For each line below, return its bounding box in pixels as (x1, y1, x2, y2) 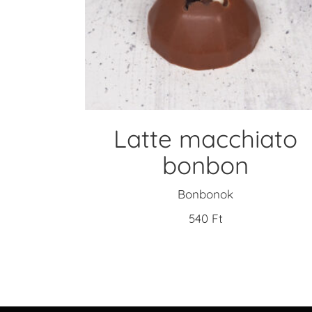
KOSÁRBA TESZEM (155, 17, 256, 31)
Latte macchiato (114, 123, 298, 154)
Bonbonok (178, 186, 234, 201)
